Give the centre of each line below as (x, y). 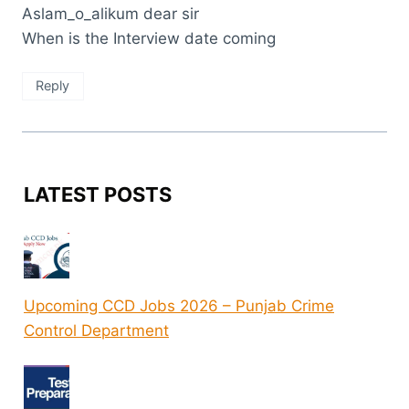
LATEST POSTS (98, 194)
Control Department (96, 330)
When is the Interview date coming (149, 38)
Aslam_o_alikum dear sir (110, 13)
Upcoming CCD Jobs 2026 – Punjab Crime (179, 306)
